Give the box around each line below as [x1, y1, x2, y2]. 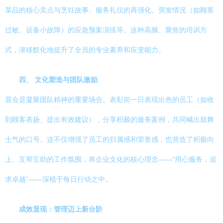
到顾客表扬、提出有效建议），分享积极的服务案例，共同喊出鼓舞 [5, 115, 214, 123]
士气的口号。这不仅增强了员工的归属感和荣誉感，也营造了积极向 [5, 135, 214, 143]
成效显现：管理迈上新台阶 [19, 205, 103, 213]
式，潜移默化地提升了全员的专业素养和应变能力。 [5, 46, 165, 54]
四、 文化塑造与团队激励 [19, 76, 98, 84]
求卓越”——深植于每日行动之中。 [5, 175, 112, 183]
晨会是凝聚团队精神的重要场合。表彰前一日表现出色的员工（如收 [5, 96, 214, 104]
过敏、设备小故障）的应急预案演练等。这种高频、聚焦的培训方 [5, 26, 207, 34]
